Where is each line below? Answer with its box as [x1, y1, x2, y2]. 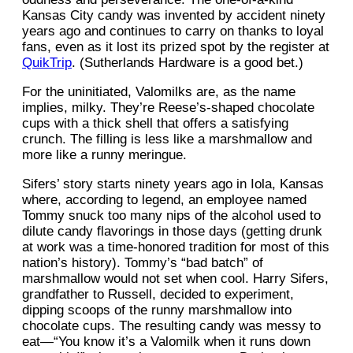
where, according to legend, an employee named [22, 192, 307, 208]
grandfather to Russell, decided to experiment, [22, 287, 294, 303]
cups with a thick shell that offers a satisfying [22, 116, 288, 132]
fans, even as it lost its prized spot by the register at [22, 39, 329, 55]
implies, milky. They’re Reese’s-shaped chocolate [22, 100, 314, 116]
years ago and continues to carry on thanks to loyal [22, 24, 324, 39]
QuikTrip [22, 55, 72, 71]
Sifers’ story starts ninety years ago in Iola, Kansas [22, 176, 324, 192]
